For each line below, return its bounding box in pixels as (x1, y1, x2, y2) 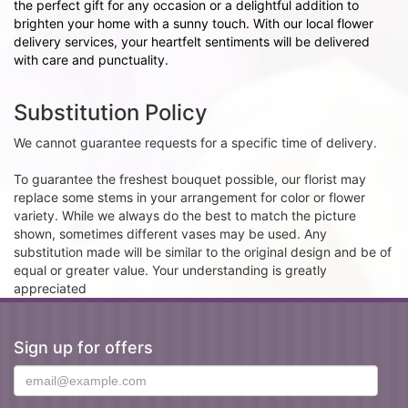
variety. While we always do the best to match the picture (14, 208, 356, 223)
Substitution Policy (14, 99, 208, 126)
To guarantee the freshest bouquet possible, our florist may (14, 171, 366, 187)
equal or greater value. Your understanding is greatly (14, 262, 327, 278)
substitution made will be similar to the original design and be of (14, 244, 392, 260)
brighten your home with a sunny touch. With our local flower (14, 15, 373, 31)
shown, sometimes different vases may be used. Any (14, 226, 327, 241)
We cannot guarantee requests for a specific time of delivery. (14, 135, 377, 150)
